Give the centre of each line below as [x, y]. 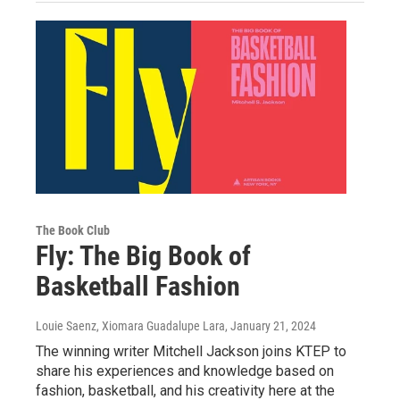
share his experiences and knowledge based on [185, 371]
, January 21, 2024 [271, 325]
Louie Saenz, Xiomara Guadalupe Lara [130, 325]
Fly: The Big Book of [143, 255]
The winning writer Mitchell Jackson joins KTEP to [191, 351]
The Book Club [73, 230]
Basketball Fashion [138, 286]
